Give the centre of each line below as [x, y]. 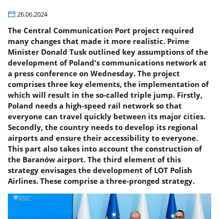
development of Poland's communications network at [108, 63]
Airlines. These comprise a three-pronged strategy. [101, 181]
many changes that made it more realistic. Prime [99, 41]
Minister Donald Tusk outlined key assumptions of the [108, 52]
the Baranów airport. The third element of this [95, 160]
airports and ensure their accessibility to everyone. [103, 138]
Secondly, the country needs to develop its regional [103, 127]
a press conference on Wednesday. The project [94, 74]
